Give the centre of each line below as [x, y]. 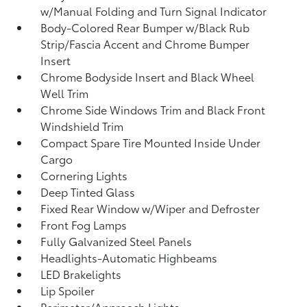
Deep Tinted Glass [88, 192]
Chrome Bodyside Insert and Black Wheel [148, 76]
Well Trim [65, 93]
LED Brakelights [81, 274]
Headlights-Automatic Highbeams [129, 257]
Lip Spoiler [68, 290]
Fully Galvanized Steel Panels [116, 241]
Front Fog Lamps [84, 224]
